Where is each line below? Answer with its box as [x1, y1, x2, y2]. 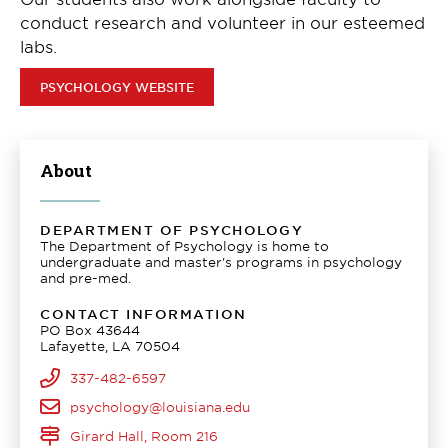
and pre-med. [40, 269, 131, 286]
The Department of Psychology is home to [40, 237, 329, 254]
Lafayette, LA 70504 [40, 337, 180, 354]
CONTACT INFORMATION [40, 305, 247, 322]
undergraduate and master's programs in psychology [40, 253, 402, 270]
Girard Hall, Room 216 [70, 427, 218, 444]
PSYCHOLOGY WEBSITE [40, 78, 194, 95]
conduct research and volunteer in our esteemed [20, 11, 425, 32]
